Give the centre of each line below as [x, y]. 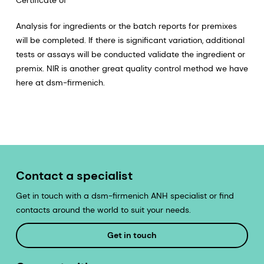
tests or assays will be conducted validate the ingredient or [130, 54]
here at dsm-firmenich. [60, 82]
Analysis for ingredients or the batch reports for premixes [126, 26]
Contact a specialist [74, 175]
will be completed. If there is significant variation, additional [130, 40]
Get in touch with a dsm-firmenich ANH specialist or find [125, 195]
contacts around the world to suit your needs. [103, 209]
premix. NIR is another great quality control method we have [132, 68]
